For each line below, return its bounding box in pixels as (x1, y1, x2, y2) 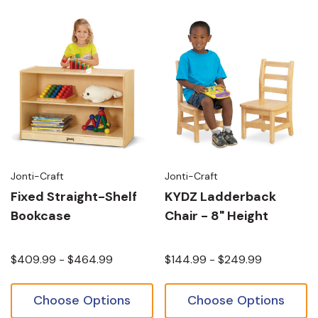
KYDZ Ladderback (165, 188, 276, 205)
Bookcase (11, 207, 71, 224)
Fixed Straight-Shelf (11, 188, 137, 205)
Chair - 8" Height (165, 207, 268, 224)
